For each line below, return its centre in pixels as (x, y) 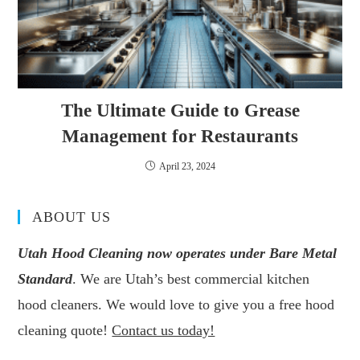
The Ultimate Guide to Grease (180, 111)
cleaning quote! (65, 331)
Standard (45, 279)
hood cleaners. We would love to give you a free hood (176, 305)
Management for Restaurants (180, 137)
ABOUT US (72, 217)
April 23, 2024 (187, 167)
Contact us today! (164, 331)
